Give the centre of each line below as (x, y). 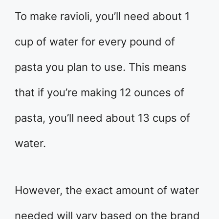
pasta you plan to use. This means (101, 67)
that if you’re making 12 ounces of (99, 92)
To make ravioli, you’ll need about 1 (102, 16)
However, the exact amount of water (107, 190)
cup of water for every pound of (95, 41)
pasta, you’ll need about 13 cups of (102, 118)
